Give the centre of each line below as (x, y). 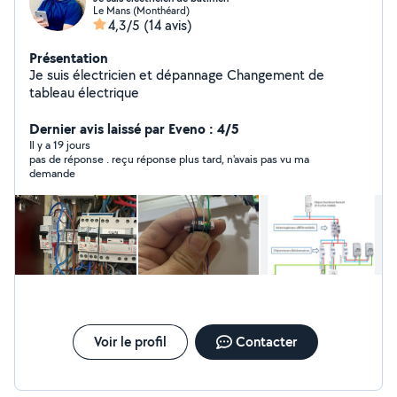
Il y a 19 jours (60, 145)
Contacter (266, 342)
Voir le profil (130, 342)
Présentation (69, 58)
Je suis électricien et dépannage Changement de (128, 75)
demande (52, 173)
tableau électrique (84, 93)
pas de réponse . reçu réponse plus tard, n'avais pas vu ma (169, 159)
